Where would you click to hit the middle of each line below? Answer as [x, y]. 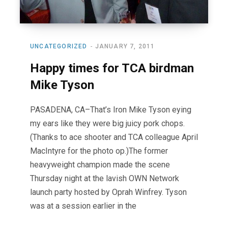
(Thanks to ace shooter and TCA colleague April [114, 137]
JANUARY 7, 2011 [125, 46]
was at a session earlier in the [83, 206]
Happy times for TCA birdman [112, 68]
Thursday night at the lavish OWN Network [105, 178]
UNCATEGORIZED [59, 46]
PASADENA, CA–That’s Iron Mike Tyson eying [111, 109]
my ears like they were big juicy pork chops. [107, 123]
